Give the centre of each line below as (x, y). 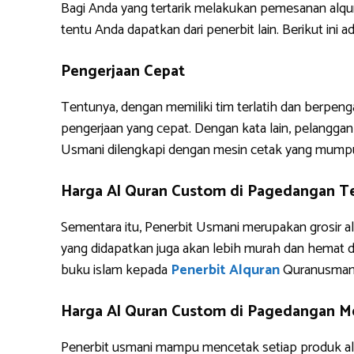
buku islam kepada (116, 270)
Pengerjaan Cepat (123, 72)
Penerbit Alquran (225, 270)
